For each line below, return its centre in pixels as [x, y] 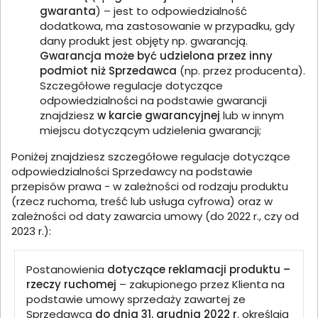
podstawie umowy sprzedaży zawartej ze [136, 299]
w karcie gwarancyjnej [159, 115]
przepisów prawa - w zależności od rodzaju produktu [150, 186]
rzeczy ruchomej [71, 284]
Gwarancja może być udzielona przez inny [156, 56]
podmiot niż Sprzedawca [108, 71]
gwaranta [68, 11]
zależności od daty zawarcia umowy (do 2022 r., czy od [155, 216]
